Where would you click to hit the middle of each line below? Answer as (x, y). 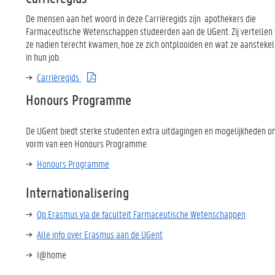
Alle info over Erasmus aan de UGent (100, 234)
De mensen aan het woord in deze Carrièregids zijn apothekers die (141, 18)
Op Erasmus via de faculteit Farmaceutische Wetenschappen (141, 214)
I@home (52, 254)
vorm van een (50, 143)
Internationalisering (77, 192)
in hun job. (43, 57)
